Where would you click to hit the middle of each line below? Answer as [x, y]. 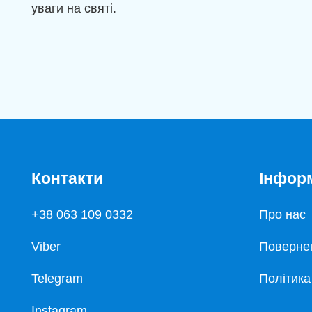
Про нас [282, 214]
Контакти [67, 178]
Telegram [57, 278]
